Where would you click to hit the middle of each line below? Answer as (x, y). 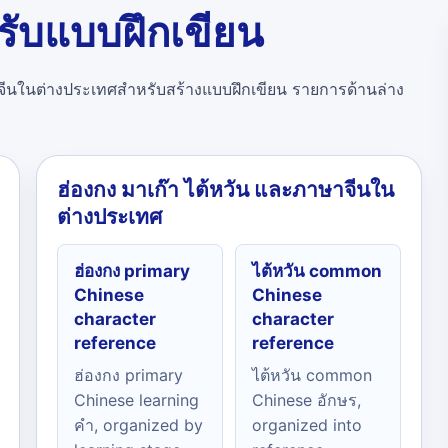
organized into (307, 425)
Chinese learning (136, 400)
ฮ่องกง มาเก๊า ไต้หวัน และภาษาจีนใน (225, 189)
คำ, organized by (138, 425)
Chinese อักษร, (306, 400)
